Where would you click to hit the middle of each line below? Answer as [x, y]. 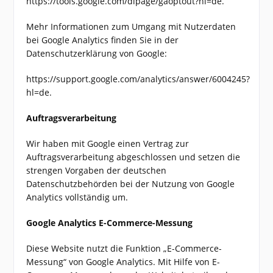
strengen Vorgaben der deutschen [97, 170]
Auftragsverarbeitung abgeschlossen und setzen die [133, 157]
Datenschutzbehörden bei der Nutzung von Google [131, 184]
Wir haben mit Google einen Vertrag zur [108, 144]
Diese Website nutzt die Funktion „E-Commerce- [124, 248]
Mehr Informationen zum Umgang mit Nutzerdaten [131, 27]
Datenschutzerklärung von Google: [97, 53]
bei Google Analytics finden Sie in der [103, 40]
